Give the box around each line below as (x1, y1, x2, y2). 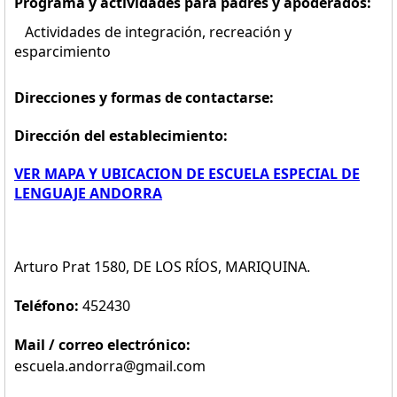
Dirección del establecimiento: (14, 126, 228, 145)
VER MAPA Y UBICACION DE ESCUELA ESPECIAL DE (14, 164, 360, 183)
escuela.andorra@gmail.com (14, 356, 206, 376)
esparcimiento (14, 42, 111, 61)
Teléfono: (14, 296, 82, 315)
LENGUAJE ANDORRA (14, 183, 162, 203)
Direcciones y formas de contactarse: (14, 88, 274, 107)
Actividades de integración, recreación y (14, 22, 292, 42)
